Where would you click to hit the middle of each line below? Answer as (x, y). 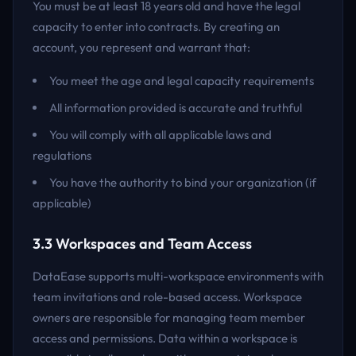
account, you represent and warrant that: (141, 47)
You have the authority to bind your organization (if (183, 182)
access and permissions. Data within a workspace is (165, 338)
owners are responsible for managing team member (169, 317)
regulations (62, 155)
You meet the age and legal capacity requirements (182, 81)
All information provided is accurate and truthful (176, 108)
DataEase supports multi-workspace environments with (178, 276)
